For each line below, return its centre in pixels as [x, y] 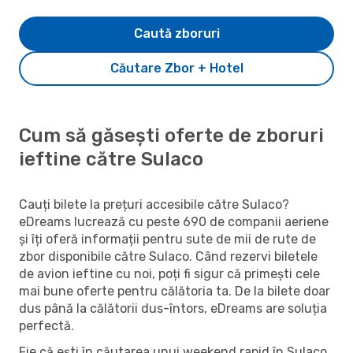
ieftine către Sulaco [111, 159]
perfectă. [46, 325]
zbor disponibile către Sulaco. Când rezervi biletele [168, 256]
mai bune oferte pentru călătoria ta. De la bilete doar [175, 291]
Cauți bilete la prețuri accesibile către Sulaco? [154, 204]
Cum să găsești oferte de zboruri [171, 135]
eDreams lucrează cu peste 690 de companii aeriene [174, 221]
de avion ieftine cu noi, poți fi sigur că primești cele [169, 273]
